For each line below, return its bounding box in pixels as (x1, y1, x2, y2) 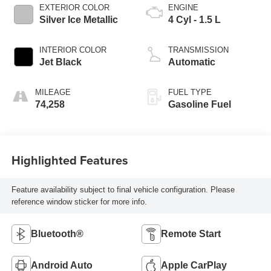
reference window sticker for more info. (11, 197, 147, 206)
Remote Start (161, 229, 221, 240)
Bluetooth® (30, 229, 83, 240)
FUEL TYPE (168, 88, 212, 97)
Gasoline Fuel (168, 99, 231, 110)
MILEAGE (34, 88, 71, 97)
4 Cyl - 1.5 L (168, 15, 221, 25)
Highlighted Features (11, 151, 128, 169)
